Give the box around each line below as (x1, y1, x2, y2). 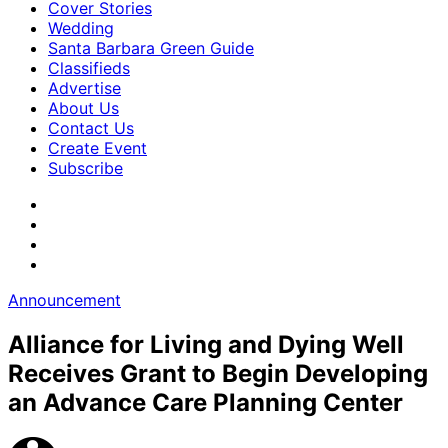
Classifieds (48, 58, 130, 78)
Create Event (48, 138, 147, 158)
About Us (48, 98, 119, 118)
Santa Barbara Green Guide (48, 38, 254, 58)
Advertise (48, 78, 121, 98)
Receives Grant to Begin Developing (8, 358, 428, 388)
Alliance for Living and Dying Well (8, 329, 404, 359)
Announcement (8, 290, 121, 310)
